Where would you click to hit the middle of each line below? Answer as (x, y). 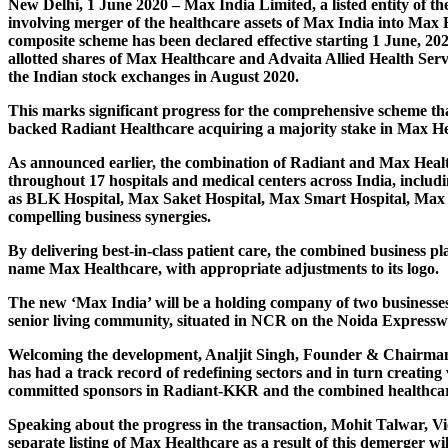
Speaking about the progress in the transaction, (169, 424)
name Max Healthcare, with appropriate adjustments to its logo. (223, 268)
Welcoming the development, (106, 354)
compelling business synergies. (109, 216)
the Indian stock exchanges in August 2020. (153, 76)
